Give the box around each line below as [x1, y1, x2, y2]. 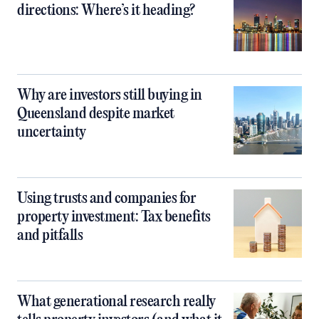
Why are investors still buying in [17, 87, 202, 104]
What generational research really [17, 293, 216, 310]
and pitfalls [17, 227, 83, 244]
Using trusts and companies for [17, 190, 196, 207]
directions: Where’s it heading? [17, 2, 195, 19]
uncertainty [17, 124, 86, 141]
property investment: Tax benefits [17, 209, 211, 226]
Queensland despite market [17, 105, 174, 122]
